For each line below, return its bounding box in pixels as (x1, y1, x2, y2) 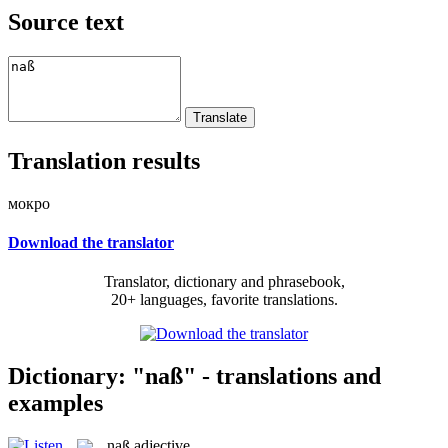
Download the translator (8, 233, 174, 251)
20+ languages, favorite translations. (110, 291, 338, 309)
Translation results (8, 147, 200, 174)
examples (8, 389, 103, 416)
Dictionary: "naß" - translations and (8, 362, 381, 389)
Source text (8, 8, 124, 35)
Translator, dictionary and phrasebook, (103, 273, 345, 291)
